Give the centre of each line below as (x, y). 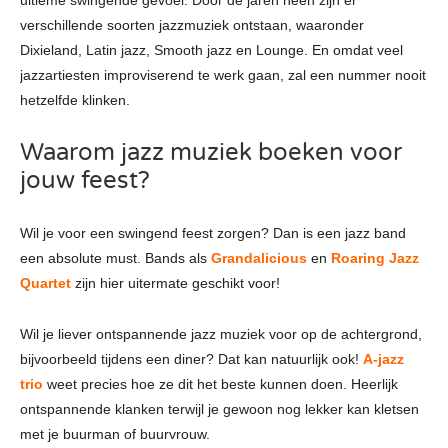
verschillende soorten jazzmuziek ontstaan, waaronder (192, 24)
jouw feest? (85, 180)
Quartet (45, 282)
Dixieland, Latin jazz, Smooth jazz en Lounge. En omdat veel (211, 49)
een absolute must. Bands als (115, 257)
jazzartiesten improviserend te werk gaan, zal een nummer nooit (223, 74)
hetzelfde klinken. (75, 99)
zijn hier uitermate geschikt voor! (175, 282)
